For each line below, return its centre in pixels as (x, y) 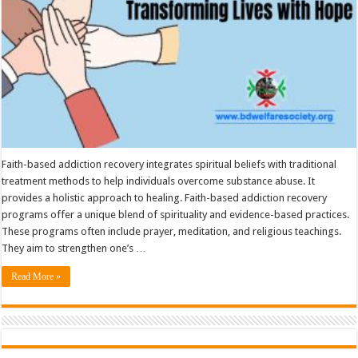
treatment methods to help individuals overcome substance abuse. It (159, 181)
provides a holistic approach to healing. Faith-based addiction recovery (165, 198)
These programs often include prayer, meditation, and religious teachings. (172, 232)
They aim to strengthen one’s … (74, 249)
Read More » (36, 277)
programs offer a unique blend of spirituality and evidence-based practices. (176, 215)
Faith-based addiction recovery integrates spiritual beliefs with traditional (169, 165)
